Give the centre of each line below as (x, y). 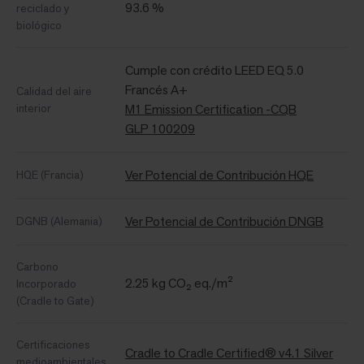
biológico (39, 26)
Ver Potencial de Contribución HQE (219, 175)
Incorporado (46, 284)
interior (34, 108)
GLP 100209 (160, 129)
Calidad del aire (54, 91)
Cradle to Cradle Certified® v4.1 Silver (229, 353)
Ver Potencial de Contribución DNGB (224, 222)
